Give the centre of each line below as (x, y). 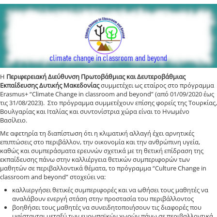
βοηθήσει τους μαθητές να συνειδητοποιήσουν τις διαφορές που (107, 207)
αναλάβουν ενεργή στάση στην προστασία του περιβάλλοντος (103, 198)
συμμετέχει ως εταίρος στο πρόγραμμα (157, 85)
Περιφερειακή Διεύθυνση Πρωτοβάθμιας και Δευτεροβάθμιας (96, 76)
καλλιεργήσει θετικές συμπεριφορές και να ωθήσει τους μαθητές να (110, 190)
